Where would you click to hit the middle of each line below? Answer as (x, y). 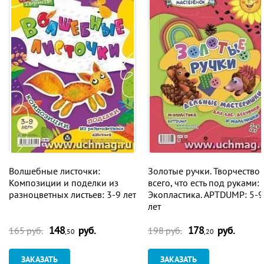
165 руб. (26, 230)
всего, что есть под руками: (204, 183)
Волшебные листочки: (55, 171)
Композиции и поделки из (64, 183)
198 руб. (165, 230)
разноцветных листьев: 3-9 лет (72, 195)
